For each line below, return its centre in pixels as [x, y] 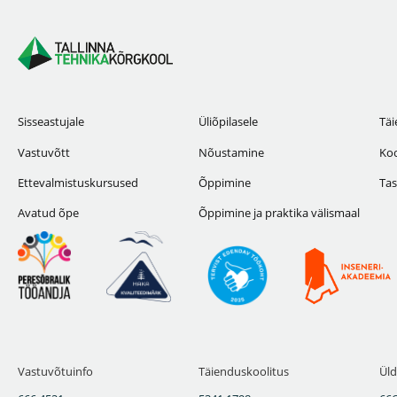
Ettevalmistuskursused [78, 183]
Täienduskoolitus [244, 372]
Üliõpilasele [228, 122]
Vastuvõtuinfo [55, 372]
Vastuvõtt [44, 153]
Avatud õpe [48, 213]
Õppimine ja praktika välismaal [279, 213]
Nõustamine [231, 153]
